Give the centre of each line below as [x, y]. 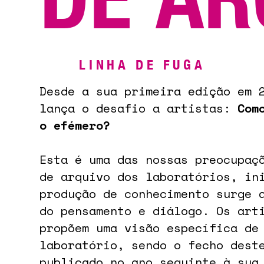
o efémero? [75, 126]
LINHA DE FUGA [142, 64]
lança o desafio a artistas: [139, 108]
